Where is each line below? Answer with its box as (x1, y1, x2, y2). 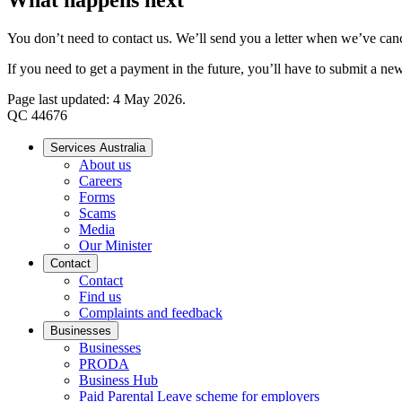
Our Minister (79, 237, 152, 253)
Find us (79, 288, 121, 304)
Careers (79, 172, 122, 188)
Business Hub (79, 371, 158, 388)
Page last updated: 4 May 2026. (7, 91, 186, 107)
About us (79, 156, 131, 172)
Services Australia (50, 140, 145, 154)
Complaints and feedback (79, 304, 223, 320)
